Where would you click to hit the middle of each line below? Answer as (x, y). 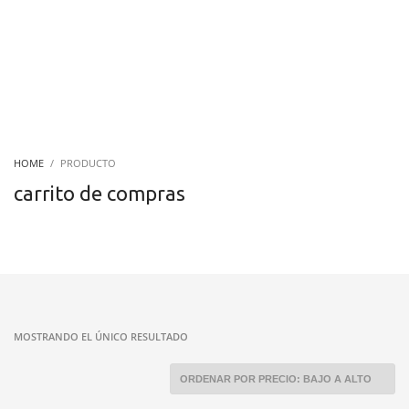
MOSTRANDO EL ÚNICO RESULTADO (101, 336)
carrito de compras (100, 193)
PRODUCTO (88, 163)
